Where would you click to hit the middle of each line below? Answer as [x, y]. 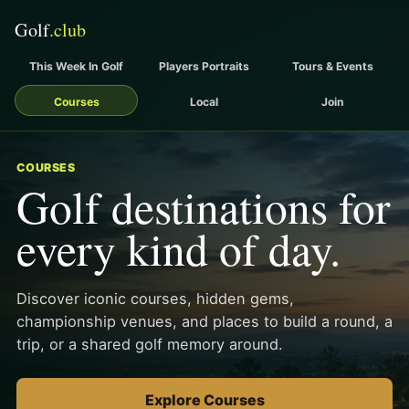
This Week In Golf [77, 66]
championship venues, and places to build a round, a [204, 321]
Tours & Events [332, 66]
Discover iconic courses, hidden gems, [155, 299]
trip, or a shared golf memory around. [150, 344]
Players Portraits [204, 66]
